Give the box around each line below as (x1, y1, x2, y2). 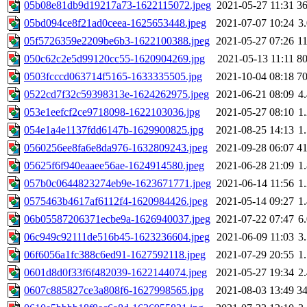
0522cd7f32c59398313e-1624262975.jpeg (24, 88, 209, 101)
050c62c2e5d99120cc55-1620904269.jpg (24, 53, 205, 65)
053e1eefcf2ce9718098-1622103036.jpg (24, 106, 200, 119)
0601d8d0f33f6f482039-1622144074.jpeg (24, 267, 207, 279)
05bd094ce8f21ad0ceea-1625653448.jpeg (24, 17, 206, 29)
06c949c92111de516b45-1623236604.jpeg (24, 231, 210, 243)
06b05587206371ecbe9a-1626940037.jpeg (24, 213, 210, 225)
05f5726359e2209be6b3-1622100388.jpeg (24, 35, 210, 47)
